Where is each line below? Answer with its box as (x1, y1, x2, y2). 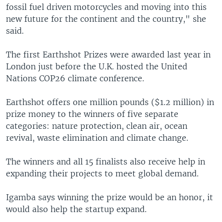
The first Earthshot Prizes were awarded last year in (6, 49, 211, 59)
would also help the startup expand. (6, 204, 147, 214)
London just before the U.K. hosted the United (6, 61, 187, 71)
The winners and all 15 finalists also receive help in (6, 156, 205, 166)
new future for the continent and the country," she (6, 13, 206, 24)
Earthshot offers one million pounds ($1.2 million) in (6, 97, 214, 107)
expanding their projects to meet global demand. (6, 168, 199, 178)
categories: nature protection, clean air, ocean (6, 120, 187, 131)
